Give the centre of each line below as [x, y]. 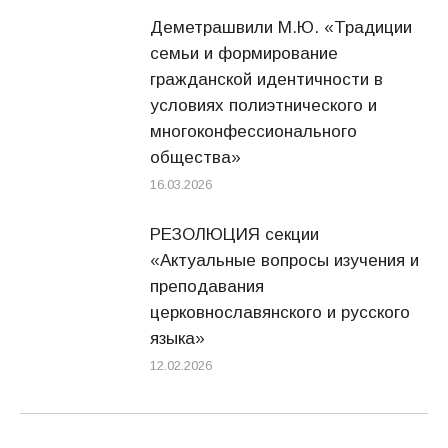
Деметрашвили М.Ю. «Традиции [281, 27]
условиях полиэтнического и [263, 105]
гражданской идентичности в [266, 79]
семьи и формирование [244, 53]
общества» [195, 157]
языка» [177, 338]
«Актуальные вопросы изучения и [284, 260]
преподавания [207, 286]
